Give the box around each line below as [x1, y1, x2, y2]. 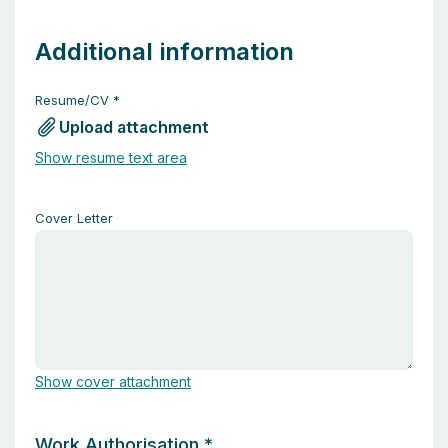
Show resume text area [35, 149, 187, 166]
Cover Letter [35, 210, 113, 226]
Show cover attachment [35, 373, 191, 390]
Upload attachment [59, 117, 209, 137]
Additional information [35, 37, 294, 66]
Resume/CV [35, 92, 109, 108]
